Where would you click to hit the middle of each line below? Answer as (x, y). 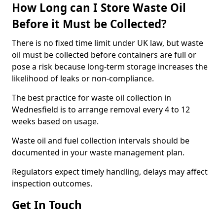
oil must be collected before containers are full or (104, 55)
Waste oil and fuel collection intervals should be (101, 141)
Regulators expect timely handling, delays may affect (110, 172)
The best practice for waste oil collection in (92, 98)
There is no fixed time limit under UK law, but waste (108, 43)
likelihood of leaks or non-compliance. (83, 78)
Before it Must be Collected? (89, 24)
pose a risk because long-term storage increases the (110, 67)
